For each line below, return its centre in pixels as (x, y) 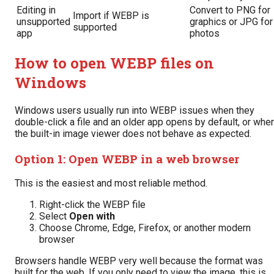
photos (205, 33)
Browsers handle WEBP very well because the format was (139, 261)
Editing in (36, 10)
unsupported (43, 21)
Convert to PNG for (230, 10)
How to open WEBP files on (114, 63)
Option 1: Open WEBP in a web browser (127, 158)
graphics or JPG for (231, 21)
